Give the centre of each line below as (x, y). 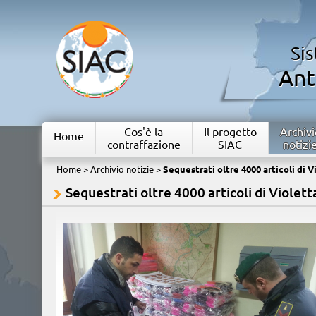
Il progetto (230, 132)
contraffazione (144, 145)
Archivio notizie (122, 169)
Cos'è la (144, 132)
